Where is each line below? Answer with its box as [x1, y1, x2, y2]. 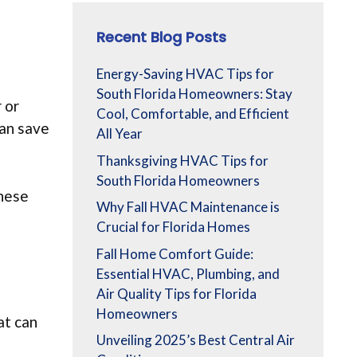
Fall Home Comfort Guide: [96, 245, 253, 262]
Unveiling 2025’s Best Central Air [96, 331, 295, 349]
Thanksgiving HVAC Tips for [96, 151, 269, 169]
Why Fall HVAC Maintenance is [96, 198, 280, 216]
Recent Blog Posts [96, 27, 226, 48]
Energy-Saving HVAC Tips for [96, 65, 274, 83]
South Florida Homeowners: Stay [96, 85, 292, 103]
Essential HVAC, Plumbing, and [96, 265, 280, 282]
